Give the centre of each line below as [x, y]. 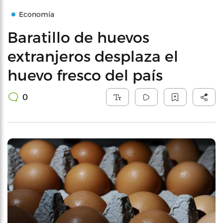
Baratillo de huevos [78, 37]
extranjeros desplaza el [93, 56]
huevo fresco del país [85, 75]
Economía [37, 14]
